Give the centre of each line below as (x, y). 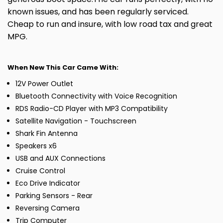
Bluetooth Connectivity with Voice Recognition (96, 96)
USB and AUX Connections (60, 158)
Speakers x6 (36, 146)
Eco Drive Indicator (48, 183)
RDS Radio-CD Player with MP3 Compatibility (92, 109)
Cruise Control (40, 171)
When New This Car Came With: (63, 67)
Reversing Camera (48, 208)
